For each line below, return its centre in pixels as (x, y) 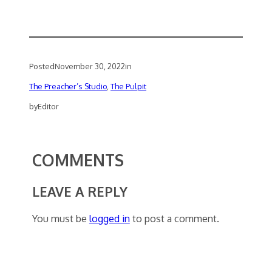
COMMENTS (78, 160)
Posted (42, 66)
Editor (48, 106)
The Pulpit (128, 86)
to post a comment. (174, 219)
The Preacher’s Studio (68, 86)
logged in (109, 219)
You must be (60, 219)
